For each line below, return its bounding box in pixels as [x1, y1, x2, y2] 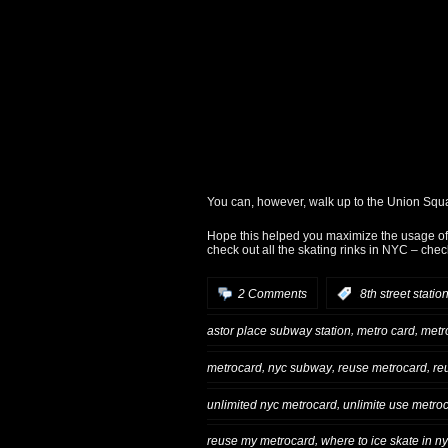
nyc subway [268, 360, 332, 375]
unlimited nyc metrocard [207, 397, 337, 412]
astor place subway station [207, 323, 351, 338]
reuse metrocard [338, 360, 427, 375]
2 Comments [238, 286, 307, 301]
